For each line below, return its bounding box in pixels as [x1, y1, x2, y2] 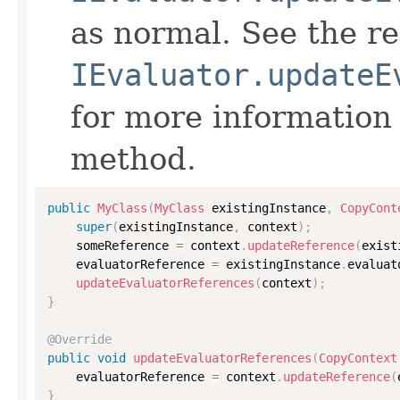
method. [71, 140, 196, 177]
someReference [47, 237, 176, 253]
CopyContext [319, 350, 397, 365]
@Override [47, 331, 112, 346]
